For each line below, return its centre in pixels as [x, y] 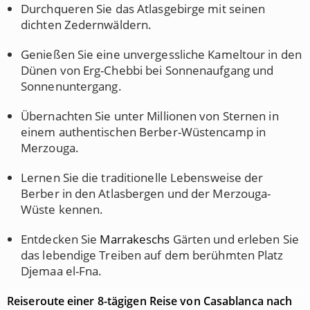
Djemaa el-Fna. [62, 271]
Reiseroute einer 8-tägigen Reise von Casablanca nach [150, 301]
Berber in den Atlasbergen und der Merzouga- [146, 193]
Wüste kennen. [62, 209]
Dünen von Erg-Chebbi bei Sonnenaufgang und [147, 70]
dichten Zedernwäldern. [86, 25]
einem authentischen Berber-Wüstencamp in [144, 132]
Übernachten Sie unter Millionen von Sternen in [150, 116]
